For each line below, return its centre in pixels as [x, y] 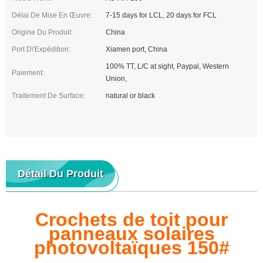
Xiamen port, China [137, 50]
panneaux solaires [131, 234]
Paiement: [28, 73]
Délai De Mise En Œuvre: [52, 16]
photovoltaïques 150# [131, 248]
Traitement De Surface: [48, 96]
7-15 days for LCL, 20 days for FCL [161, 16]
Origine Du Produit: [42, 33]
